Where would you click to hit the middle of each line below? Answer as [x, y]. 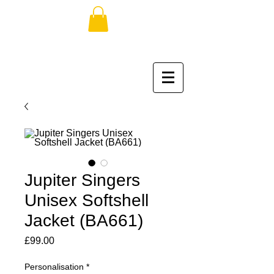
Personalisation [54, 266]
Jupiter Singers [82, 180]
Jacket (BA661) [84, 220]
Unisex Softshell [87, 200]
